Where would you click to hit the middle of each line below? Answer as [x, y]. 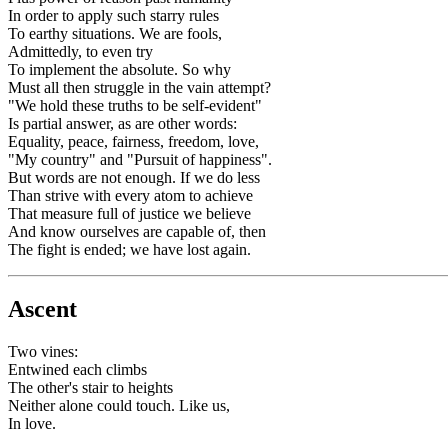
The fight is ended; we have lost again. [129, 249]
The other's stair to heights [90, 388]
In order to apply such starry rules [113, 15]
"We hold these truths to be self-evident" [135, 105]
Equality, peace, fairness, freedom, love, [133, 141]
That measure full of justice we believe [129, 213]
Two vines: [43, 352]
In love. [32, 424]
